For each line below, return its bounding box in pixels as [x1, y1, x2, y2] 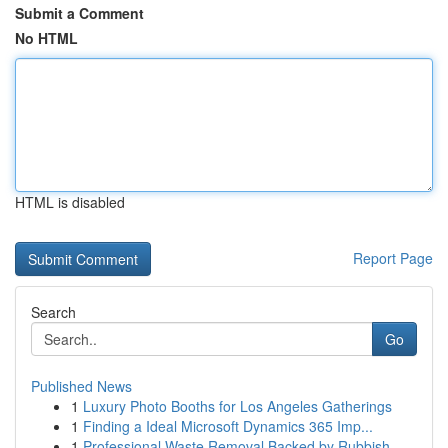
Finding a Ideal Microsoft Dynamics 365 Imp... [83, 416, 373, 436]
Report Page [353, 248, 433, 268]
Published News [31, 376, 132, 396]
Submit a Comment [15, 3, 144, 23]
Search [31, 302, 76, 322]
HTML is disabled [15, 192, 125, 212]
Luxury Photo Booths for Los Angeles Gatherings [83, 396, 392, 416]
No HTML [15, 28, 78, 48]
